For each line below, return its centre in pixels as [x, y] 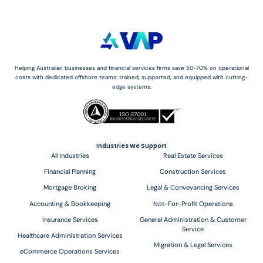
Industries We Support [131, 146]
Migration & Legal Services [193, 245]
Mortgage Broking [70, 188]
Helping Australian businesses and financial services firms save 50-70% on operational [131, 68]
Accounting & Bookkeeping [70, 203]
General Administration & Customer [193, 219]
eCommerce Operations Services [70, 252]
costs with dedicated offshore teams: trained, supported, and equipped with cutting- [131, 77]
